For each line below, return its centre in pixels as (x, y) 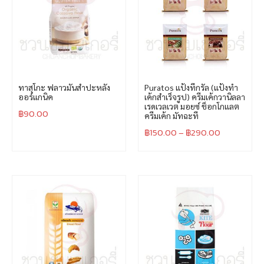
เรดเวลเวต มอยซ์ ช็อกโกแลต (192, 106)
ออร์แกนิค (36, 97)
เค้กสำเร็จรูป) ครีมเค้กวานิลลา (195, 97)
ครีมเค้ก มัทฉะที (171, 116)
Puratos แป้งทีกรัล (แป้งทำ (191, 88)
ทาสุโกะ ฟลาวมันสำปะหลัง (64, 88)
